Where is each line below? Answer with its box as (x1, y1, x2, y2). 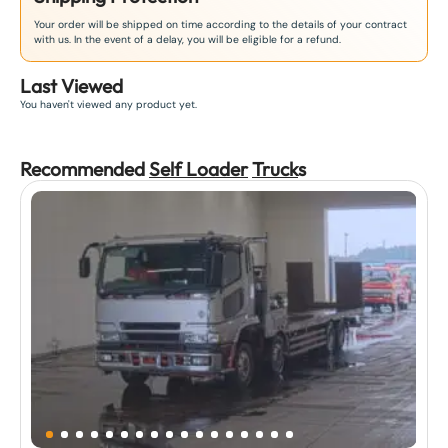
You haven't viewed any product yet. (20, 98, 197, 112)
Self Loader (149, 156, 248, 181)
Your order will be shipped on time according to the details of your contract (34, 18, 408, 32)
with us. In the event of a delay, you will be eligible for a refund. (34, 33, 342, 47)
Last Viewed (20, 74, 123, 99)
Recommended (20, 156, 149, 181)
